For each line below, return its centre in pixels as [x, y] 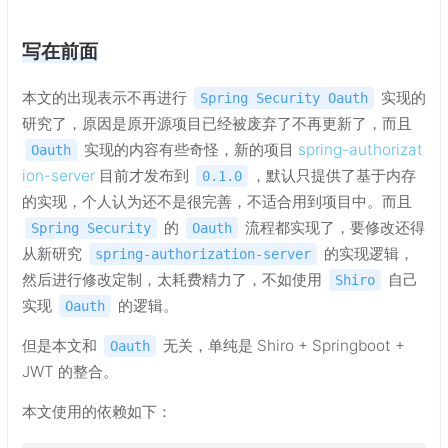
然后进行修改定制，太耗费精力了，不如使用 [174, 279]
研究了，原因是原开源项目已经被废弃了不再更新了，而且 [217, 123]
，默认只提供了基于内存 [333, 175]
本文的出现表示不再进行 [106, 97]
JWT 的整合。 [70, 371]
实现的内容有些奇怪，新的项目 [189, 149]
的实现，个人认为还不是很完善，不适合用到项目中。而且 [217, 201]
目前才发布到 [144, 175]
